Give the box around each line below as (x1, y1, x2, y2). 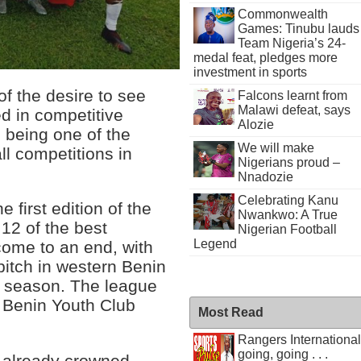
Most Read (198, 305, 264, 319)
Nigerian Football (237, 222, 337, 236)
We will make (237, 141, 314, 155)
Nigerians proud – (237, 156, 340, 169)
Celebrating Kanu (237, 193, 338, 207)
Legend (193, 237, 238, 251)
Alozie (237, 118, 274, 131)
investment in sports (193, 65, 308, 79)
